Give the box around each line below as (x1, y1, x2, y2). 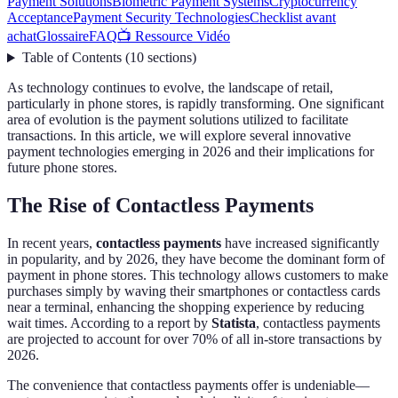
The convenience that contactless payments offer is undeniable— (7, 378, 370, 394)
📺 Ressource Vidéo (117, 28, 230, 44)
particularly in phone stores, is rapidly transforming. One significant (7, 96, 384, 112)
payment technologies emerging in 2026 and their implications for (7, 144, 374, 160)
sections (147, 50, 192, 66)
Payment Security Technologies (73, 10, 250, 26)
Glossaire (36, 28, 89, 44)
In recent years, (7, 235, 96, 251)
